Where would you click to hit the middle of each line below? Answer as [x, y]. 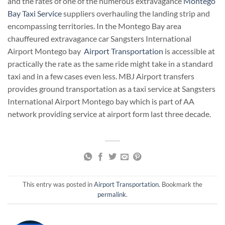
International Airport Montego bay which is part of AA [101, 101]
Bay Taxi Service [35, 13]
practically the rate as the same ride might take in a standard [110, 63]
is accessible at [189, 51]
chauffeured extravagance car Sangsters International [99, 38]
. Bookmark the [181, 185]
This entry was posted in [58, 185]
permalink [112, 195]
